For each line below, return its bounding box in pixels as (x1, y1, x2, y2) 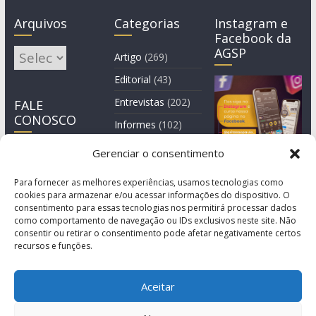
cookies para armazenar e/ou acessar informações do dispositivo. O (14, 189, 290, 201)
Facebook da (214, 29, 292, 47)
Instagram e (214, 14, 288, 32)
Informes (114, 117, 157, 131)
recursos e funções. (14, 240, 92, 252)
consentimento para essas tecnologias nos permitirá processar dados (14, 202, 296, 214)
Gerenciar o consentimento (92, 146, 224, 160)
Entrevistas (114, 95, 165, 109)
